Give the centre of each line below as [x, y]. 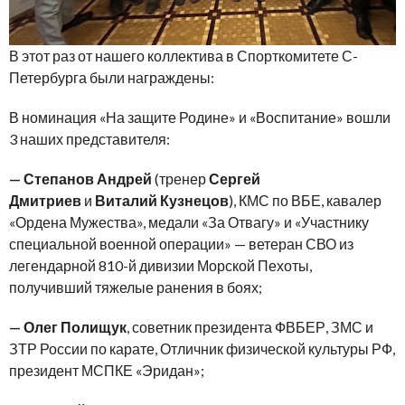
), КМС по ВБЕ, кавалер [305, 201]
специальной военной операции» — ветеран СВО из [181, 244]
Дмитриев [47, 201]
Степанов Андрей [88, 179]
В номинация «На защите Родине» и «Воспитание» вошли [200, 118]
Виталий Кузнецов [160, 201]
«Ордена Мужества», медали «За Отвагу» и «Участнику [189, 222]
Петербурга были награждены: [112, 78]
